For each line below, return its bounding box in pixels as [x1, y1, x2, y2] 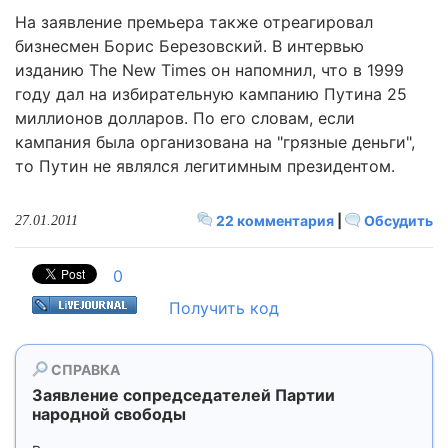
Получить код [169, 298, 279, 318]
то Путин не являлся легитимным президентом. [15, 156, 395, 176]
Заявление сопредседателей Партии [32, 385, 335, 405]
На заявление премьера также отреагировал [15, 12, 373, 32]
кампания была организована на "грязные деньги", [15, 132, 415, 152]
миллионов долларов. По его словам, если [15, 108, 355, 128]
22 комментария [213, 212, 337, 229]
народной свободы [32, 404, 186, 424]
